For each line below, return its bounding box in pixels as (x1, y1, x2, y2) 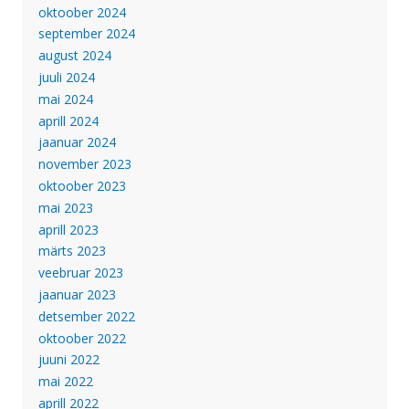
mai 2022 (37, 372, 93, 391)
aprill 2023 (37, 220, 99, 238)
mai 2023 (37, 198, 93, 216)
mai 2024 (37, 89, 93, 108)
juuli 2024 (37, 68, 95, 87)
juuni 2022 (37, 351, 100, 369)
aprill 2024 (37, 111, 99, 130)
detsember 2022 (37, 307, 135, 325)
